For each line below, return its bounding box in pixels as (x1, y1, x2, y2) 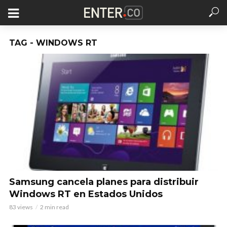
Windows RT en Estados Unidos (9, 188, 163, 200)
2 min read (40, 203, 69, 211)
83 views (9, 203, 33, 211)
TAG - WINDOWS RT (9, 38, 97, 48)
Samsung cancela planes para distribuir (9, 176, 199, 187)
